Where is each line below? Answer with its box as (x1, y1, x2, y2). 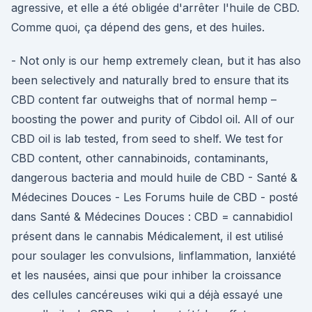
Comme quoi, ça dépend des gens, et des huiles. (11, 20, 265, 34)
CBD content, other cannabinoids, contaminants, (11, 151, 269, 165)
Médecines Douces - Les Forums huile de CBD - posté (11, 190, 298, 204)
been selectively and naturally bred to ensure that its (11, 73, 289, 87)
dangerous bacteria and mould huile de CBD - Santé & (11, 171, 297, 185)
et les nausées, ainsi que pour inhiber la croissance (11, 268, 281, 282)
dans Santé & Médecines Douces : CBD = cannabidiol (11, 210, 292, 224)
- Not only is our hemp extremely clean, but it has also (11, 54, 301, 68)
